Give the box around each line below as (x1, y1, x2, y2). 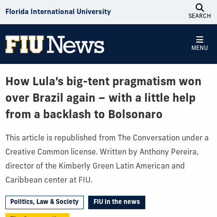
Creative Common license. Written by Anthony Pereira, (5, 149, 199, 157)
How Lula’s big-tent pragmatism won (5, 77, 201, 89)
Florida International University (5, 8, 111, 16)
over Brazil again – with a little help (5, 93, 196, 105)
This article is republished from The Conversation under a (5, 135, 209, 143)
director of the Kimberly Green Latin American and (5, 163, 185, 171)
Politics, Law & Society (10, 199, 79, 206)
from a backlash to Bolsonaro (5, 110, 163, 122)
